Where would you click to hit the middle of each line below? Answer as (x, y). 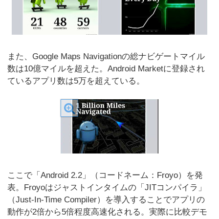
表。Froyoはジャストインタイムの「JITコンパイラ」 (107, 187)
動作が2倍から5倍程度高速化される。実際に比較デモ (107, 212)
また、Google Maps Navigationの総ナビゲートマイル (106, 56)
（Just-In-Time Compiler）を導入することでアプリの (106, 200)
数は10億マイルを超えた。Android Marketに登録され (106, 69)
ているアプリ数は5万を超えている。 (76, 81)
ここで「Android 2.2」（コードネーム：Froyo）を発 (105, 175)
